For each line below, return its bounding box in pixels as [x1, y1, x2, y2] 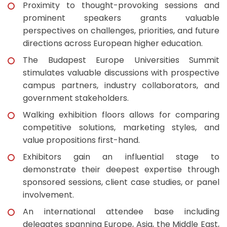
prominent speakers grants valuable [23, 12, 219, 24]
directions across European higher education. [23, 37, 203, 49]
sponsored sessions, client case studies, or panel [23, 176, 219, 188]
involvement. [23, 189, 74, 201]
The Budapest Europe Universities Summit [23, 54, 219, 66]
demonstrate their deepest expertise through [23, 164, 219, 175]
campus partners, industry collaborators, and [23, 80, 219, 91]
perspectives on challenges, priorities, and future [23, 25, 219, 36]
